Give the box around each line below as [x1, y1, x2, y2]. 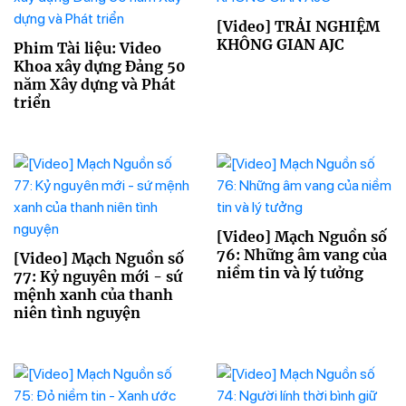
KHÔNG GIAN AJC [217, 35, 344, 54]
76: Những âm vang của [217, 246, 387, 265]
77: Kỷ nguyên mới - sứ [14, 267, 182, 286]
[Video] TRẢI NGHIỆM [217, 17, 380, 36]
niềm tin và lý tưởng [217, 264, 363, 283]
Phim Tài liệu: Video [14, 39, 161, 58]
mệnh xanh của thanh [14, 285, 173, 304]
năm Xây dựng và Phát [14, 75, 176, 94]
